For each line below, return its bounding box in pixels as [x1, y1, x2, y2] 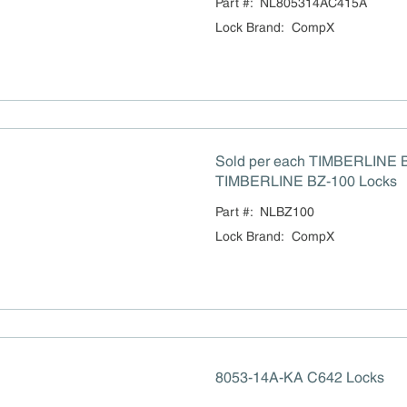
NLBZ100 [259, 204, 314, 219]
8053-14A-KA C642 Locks [214, 368, 384, 386]
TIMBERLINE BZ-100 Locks [214, 173, 397, 190]
